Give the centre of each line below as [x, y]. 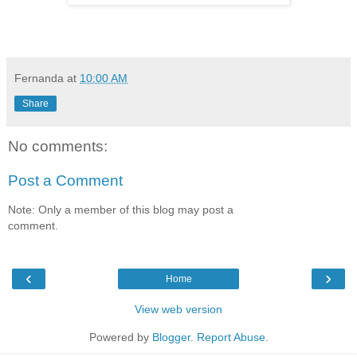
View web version [178, 310]
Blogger [171, 337]
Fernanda [39, 78]
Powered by [120, 337]
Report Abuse [231, 337]
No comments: [58, 146]
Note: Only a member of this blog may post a [121, 209]
